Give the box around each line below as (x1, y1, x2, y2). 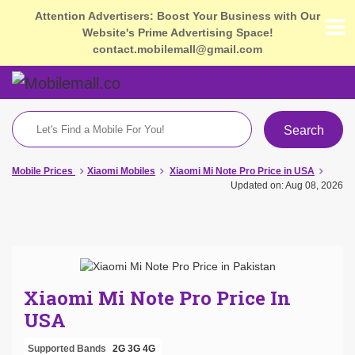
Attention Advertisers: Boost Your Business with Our (35, 10, 320, 22)
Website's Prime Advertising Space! (82, 26, 273, 39)
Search (283, 123, 324, 137)
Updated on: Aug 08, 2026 (231, 179, 343, 191)
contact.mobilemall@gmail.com (93, 43, 262, 55)
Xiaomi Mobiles (87, 165, 155, 177)
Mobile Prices (12, 165, 73, 177)
